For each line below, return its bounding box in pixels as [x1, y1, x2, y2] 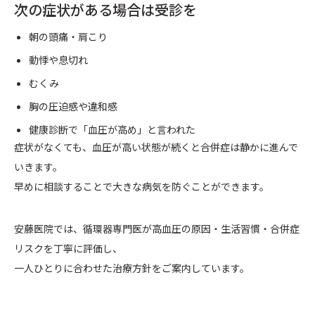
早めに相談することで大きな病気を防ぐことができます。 [14, 179, 269, 194]
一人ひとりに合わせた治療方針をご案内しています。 [14, 261, 250, 276]
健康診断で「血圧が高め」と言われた [29, 122, 195, 137]
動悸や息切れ [29, 53, 88, 67]
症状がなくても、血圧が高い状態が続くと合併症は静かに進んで [14, 140, 298, 155]
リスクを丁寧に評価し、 [14, 241, 122, 256]
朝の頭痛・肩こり [29, 30, 108, 44]
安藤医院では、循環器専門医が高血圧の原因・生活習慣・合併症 [14, 221, 300, 236]
